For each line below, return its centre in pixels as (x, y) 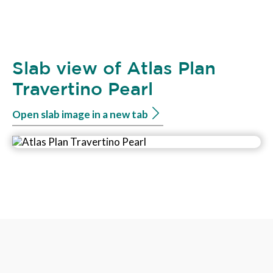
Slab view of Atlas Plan (114, 68)
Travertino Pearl (83, 89)
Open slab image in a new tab (80, 115)
